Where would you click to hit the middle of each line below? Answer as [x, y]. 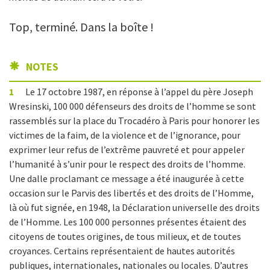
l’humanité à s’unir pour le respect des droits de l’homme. [127, 164]
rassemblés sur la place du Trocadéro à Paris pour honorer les [134, 121]
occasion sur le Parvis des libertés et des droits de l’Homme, [131, 193]
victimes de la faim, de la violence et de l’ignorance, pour [125, 135]
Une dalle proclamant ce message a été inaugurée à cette [127, 178]
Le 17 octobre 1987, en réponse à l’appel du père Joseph [138, 92]
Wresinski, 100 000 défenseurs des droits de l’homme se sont [133, 106]
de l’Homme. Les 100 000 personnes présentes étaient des [128, 222]
